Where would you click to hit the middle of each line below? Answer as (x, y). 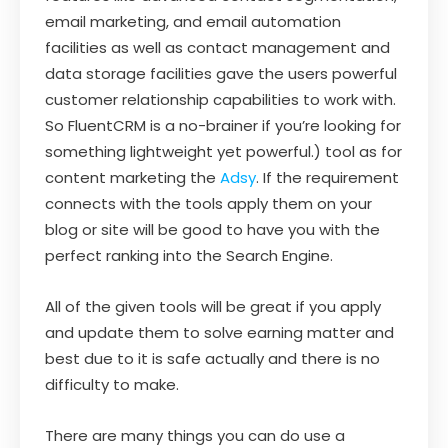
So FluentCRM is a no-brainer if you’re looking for (223, 125)
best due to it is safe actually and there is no (212, 358)
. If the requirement (327, 177)
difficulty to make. (112, 384)
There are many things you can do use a (195, 435)
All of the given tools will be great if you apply (213, 306)
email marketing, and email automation (193, 21)
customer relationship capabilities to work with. (220, 99)
